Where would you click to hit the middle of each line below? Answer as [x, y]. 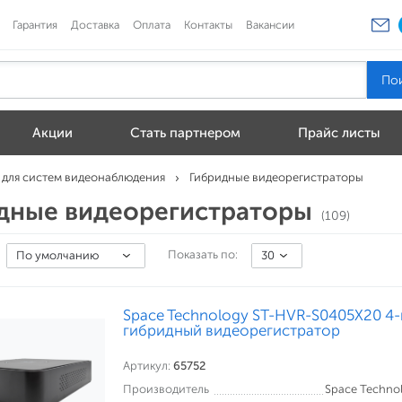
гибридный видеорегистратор [232, 330]
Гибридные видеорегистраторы [276, 177]
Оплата [152, 24]
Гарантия [35, 24]
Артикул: [148, 366]
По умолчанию [57, 255]
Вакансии [270, 24]
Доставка [95, 24]
